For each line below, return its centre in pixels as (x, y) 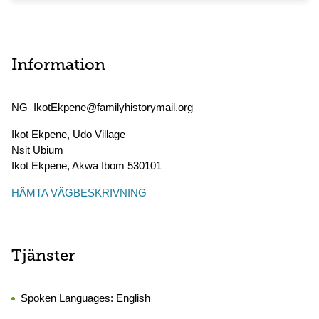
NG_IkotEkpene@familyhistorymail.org (102, 107)
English (133, 298)
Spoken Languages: (68, 298)
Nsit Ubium (37, 150)
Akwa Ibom (98, 166)
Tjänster (43, 257)
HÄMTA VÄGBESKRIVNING (79, 193)
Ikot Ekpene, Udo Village (68, 134)
